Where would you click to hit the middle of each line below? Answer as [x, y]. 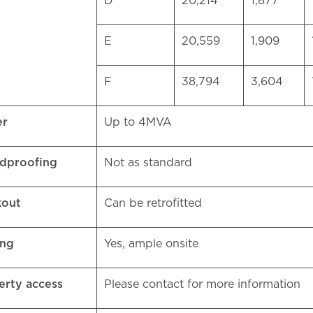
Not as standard [150, 163]
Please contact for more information [204, 284]
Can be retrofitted [155, 203]
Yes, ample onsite [155, 244]
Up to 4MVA [140, 122]
